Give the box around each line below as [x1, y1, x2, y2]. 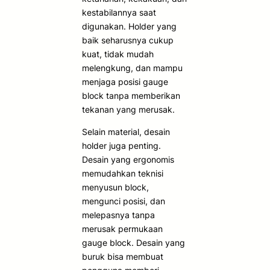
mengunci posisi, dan [82, 195, 165, 206]
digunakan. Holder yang [82, 20, 177, 31]
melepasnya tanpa [82, 209, 155, 220]
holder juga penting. [82, 140, 161, 151]
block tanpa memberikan [82, 90, 180, 101]
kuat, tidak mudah [82, 48, 154, 59]
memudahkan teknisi [82, 168, 163, 178]
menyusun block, [82, 181, 149, 192]
